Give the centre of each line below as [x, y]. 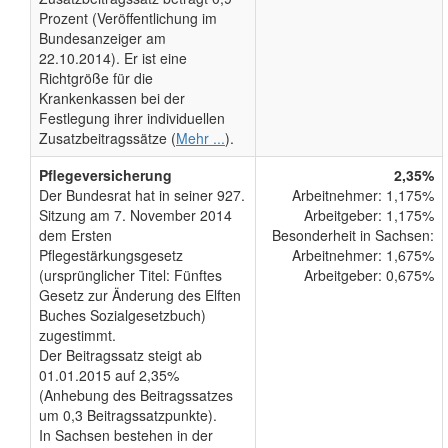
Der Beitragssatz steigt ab [120, 355]
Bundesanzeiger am [102, 38]
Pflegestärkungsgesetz [111, 255]
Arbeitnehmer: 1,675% [363, 255]
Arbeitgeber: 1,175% [369, 215]
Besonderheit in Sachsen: [353, 235]
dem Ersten [75, 235]
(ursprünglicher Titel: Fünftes [130, 275]
